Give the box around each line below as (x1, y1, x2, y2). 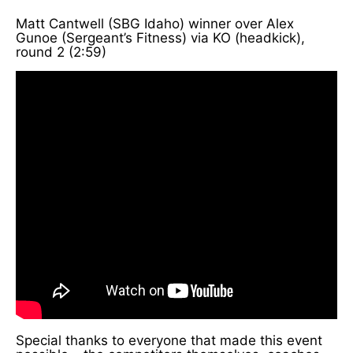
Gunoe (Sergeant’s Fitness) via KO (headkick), (16, 29, 305, 46)
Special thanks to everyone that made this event (16, 332, 322, 348)
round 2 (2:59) (16, 43, 106, 60)
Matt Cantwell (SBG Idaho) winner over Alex (16, 15, 294, 32)
